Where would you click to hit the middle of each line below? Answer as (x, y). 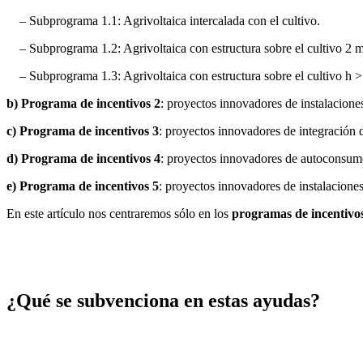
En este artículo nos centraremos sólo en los (119, 213)
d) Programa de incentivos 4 (83, 158)
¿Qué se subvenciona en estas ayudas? (163, 301)
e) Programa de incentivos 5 (83, 186)
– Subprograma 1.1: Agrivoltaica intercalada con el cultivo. (163, 20)
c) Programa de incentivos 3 (83, 130)
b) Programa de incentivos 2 (83, 103)
